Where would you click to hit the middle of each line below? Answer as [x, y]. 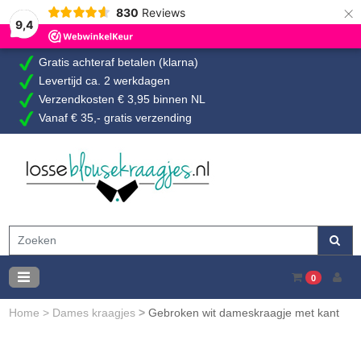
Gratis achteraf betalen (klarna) [117, 62]
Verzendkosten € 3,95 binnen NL [120, 100]
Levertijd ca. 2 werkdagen [103, 81]
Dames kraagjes [95, 313]
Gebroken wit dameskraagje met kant [243, 313]
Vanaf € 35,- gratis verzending [114, 118]
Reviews [163, 12]
